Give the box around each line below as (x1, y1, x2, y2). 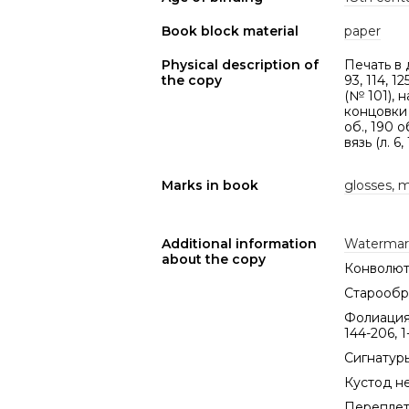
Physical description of (162, 57, 319, 73)
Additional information (162, 236, 317, 252)
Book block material (162, 23, 299, 39)
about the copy (162, 251, 266, 267)
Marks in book (162, 177, 258, 194)
